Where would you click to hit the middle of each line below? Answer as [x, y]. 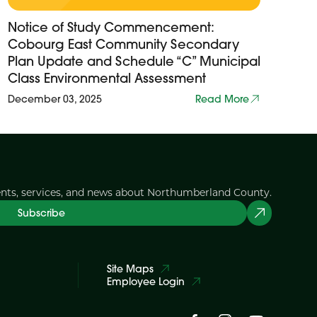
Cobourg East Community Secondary [123, 44]
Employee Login [145, 282]
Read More [222, 99]
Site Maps [130, 269]
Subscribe [41, 213]
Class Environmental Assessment [106, 78]
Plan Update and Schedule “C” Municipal [134, 61]
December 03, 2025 [54, 99]
